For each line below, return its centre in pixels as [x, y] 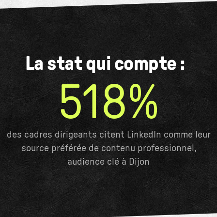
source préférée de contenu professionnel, [108, 148]
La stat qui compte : [108, 64]
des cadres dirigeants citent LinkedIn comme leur [108, 134]
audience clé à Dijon [108, 162]
